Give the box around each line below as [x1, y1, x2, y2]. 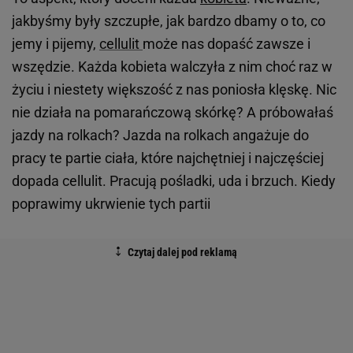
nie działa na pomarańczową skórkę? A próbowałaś [12, 104, 333, 121]
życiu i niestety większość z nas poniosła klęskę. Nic [12, 81, 336, 98]
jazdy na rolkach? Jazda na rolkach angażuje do [12, 127, 309, 144]
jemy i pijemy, [12, 35, 99, 53]
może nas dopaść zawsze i [143, 35, 310, 53]
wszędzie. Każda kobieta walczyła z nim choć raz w [12, 58, 333, 76]
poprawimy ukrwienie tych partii [12, 195, 210, 213]
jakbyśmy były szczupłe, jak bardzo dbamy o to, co [12, 13, 325, 30]
